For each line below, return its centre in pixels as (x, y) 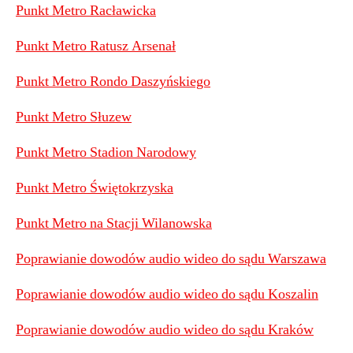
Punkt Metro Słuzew (74, 117)
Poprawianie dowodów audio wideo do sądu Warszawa (171, 259)
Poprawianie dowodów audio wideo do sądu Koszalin (167, 294)
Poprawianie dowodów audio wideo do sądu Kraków (165, 330)
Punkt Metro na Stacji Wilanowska (114, 223)
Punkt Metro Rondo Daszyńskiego (113, 82)
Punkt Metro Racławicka (86, 11)
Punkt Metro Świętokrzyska (95, 188)
